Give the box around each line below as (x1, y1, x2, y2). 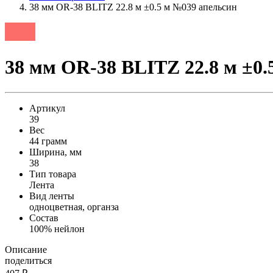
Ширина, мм (29, 146, 82, 157)
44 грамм (29, 135, 67, 146)
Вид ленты (29, 190, 74, 201)
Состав (29, 212, 58, 223)
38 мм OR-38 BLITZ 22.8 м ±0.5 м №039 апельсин (29, 1, 237, 12)
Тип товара (29, 168, 76, 179)
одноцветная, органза (29, 201, 119, 212)
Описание (5, 244, 47, 255)
